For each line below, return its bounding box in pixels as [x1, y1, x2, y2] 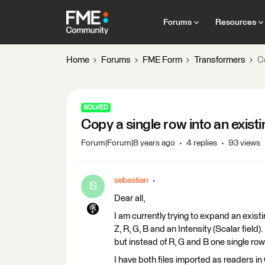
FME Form [143, 56, 182, 64]
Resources [215, 18, 256, 27]
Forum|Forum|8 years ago [81, 139, 175, 147]
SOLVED [83, 104, 108, 111]
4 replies [186, 139, 217, 147]
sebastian [114, 176, 148, 185]
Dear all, [114, 194, 146, 203]
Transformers [194, 56, 245, 64]
